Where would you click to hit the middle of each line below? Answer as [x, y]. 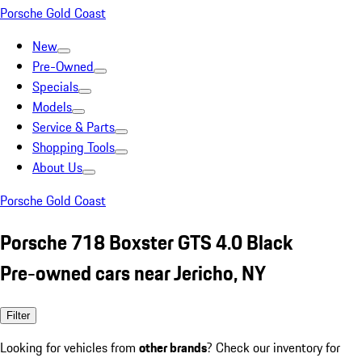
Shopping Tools [74, 147]
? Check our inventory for [274, 347]
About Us [57, 167]
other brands [173, 347]
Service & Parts [74, 127]
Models [52, 107]
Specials [55, 86]
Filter [18, 315]
